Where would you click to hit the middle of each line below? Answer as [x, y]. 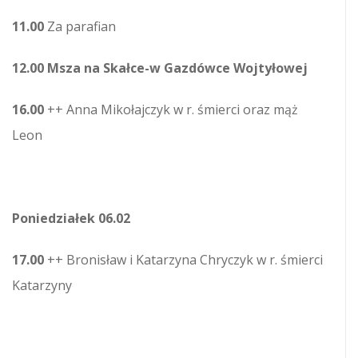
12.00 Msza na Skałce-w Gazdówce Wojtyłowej [160, 68]
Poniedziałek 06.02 [71, 219]
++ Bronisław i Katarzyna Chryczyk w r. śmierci [185, 260]
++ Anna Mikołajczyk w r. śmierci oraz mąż [173, 110]
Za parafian [82, 27]
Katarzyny [42, 286]
